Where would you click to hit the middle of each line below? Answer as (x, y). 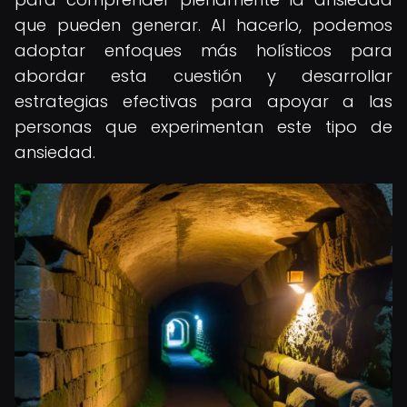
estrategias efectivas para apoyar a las (203, 101)
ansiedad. (55, 152)
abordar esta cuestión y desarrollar (203, 76)
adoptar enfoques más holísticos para (203, 50)
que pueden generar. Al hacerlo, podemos (203, 25)
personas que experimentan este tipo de (203, 127)
